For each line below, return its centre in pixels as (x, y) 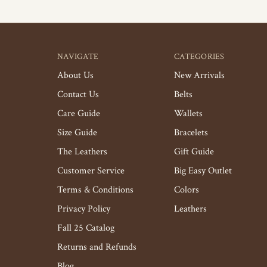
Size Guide (77, 133)
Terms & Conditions (95, 190)
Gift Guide (194, 152)
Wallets (188, 114)
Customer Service (91, 171)
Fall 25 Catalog (86, 228)
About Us (75, 75)
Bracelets (191, 133)
